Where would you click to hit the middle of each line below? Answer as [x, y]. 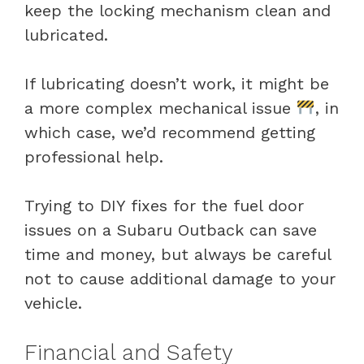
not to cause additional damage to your [180, 278]
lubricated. [66, 35]
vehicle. [53, 303]
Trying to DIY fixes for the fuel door [164, 205]
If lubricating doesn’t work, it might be [177, 83]
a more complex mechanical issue [160, 108]
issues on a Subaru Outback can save [171, 230]
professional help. [94, 156]
